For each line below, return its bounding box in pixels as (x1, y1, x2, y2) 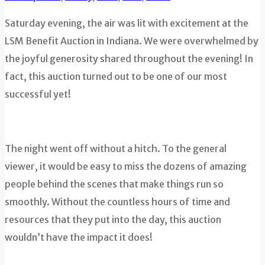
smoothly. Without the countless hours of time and (5, 196, 230, 208)
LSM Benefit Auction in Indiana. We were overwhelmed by (5, 35, 258, 47)
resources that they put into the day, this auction (5, 214, 221, 226)
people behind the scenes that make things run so (5, 178, 224, 190)
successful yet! (5, 88, 71, 101)
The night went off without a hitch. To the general (5, 143, 227, 155)
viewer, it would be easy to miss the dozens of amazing (5, 160, 247, 173)
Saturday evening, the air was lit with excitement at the (5, 17, 248, 30)
